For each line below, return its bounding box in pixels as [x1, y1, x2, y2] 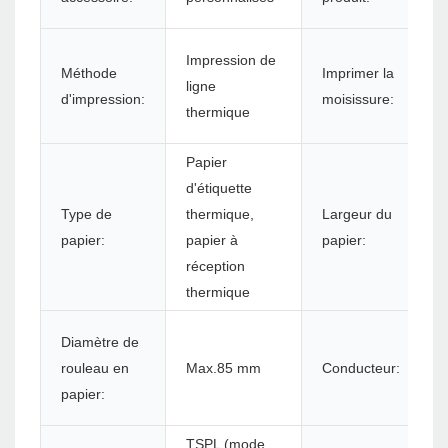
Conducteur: [322, 360, 400, 377]
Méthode [61, 65, 117, 82]
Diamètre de [61, 334, 139, 351]
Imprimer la [322, 65, 394, 82]
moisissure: [322, 91, 394, 108]
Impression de [186, 52, 276, 69]
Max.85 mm [186, 360, 261, 377]
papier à [186, 232, 238, 249]
